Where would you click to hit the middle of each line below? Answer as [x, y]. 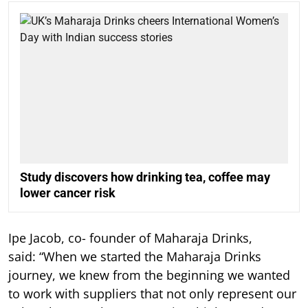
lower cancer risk [68, 193]
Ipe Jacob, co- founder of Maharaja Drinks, [130, 238]
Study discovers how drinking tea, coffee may [145, 177]
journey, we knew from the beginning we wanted [149, 275]
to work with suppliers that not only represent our [152, 294]
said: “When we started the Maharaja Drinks [135, 257]
